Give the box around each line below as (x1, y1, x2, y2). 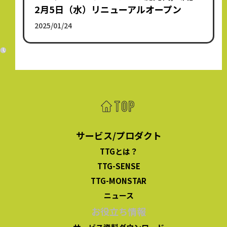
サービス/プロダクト (75, 128, 162, 142)
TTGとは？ (99, 145, 138, 157)
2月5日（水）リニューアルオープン (34, 2, 182, 16)
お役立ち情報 (91, 204, 146, 218)
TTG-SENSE (97, 160, 140, 171)
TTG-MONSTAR (91, 175, 146, 186)
